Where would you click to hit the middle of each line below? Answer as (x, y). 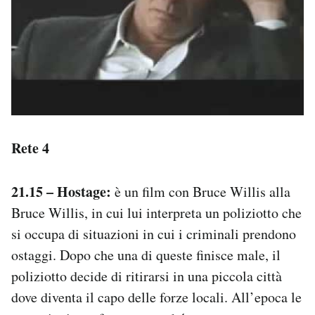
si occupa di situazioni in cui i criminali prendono (154, 233)
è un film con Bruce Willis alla (201, 191)
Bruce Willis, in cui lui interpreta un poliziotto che (156, 212)
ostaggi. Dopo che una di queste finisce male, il (146, 255)
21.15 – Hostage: (61, 191)
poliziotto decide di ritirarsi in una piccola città (147, 276)
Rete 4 (30, 148)
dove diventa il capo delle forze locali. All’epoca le (156, 297)
